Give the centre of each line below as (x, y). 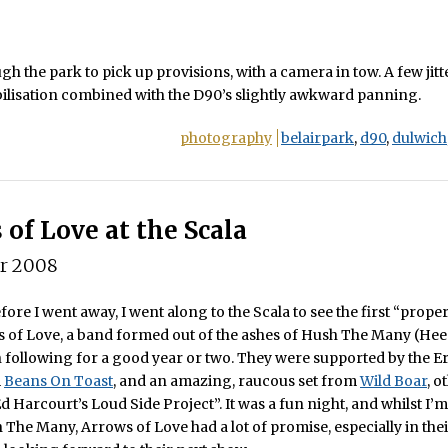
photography (226, 138)
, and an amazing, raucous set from (236, 381)
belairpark (317, 138)
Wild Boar (393, 381)
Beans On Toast (58, 381)
